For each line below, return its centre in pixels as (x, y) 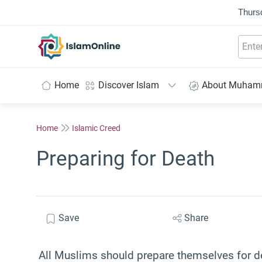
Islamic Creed (96, 128)
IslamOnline (104, 39)
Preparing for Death (125, 159)
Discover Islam (129, 85)
